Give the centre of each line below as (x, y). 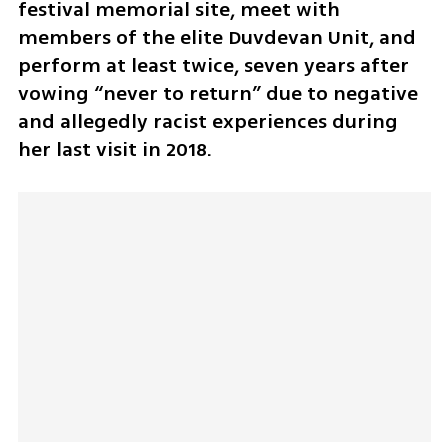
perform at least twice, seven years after (213, 65)
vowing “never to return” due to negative (217, 93)
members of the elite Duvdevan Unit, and (216, 37)
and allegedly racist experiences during (207, 121)
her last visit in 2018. (114, 149)
